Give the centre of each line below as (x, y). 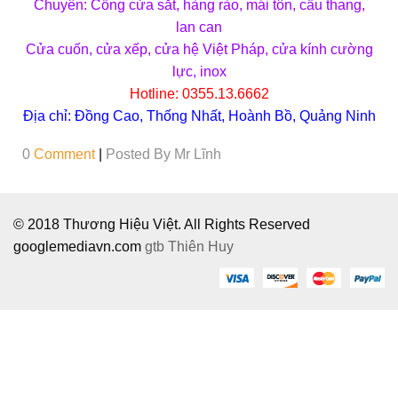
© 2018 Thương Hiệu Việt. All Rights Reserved (162, 224)
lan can (199, 27)
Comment (63, 154)
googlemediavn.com (79, 246)
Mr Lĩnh (198, 154)
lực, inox (199, 71)
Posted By (140, 154)
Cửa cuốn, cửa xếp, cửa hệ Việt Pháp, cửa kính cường (199, 49)
